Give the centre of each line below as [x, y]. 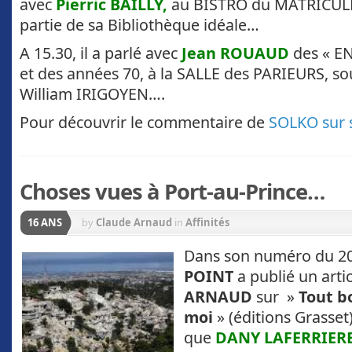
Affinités [207, 223]
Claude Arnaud [134, 223]
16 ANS [45, 223]
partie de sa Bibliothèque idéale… [139, 25]
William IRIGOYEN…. [92, 93]
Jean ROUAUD [235, 53]
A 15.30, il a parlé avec [101, 53]
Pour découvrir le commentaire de [144, 122]
